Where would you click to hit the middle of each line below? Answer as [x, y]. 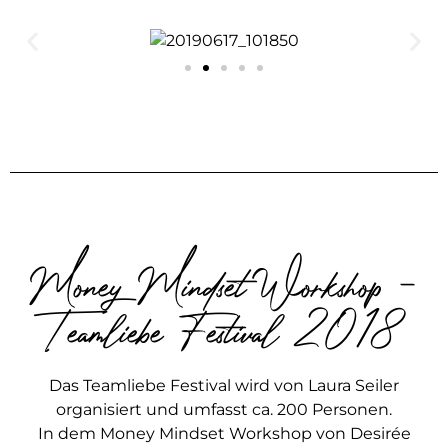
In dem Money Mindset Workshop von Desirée [224, 434]
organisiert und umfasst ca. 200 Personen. [224, 410]
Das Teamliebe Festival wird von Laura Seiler [224, 386]
